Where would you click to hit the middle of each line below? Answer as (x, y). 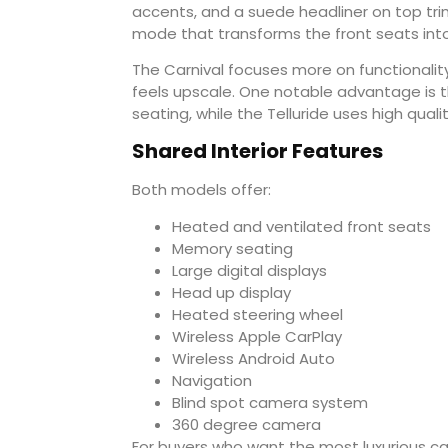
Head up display (231, 292)
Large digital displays (249, 270)
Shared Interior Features (257, 151)
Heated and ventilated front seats (301, 226)
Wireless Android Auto (253, 358)
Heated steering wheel (257, 314)
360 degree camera (246, 424)
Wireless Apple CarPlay (257, 336)
